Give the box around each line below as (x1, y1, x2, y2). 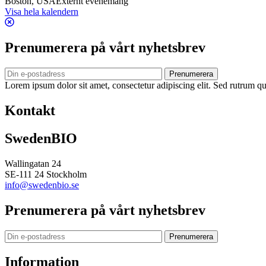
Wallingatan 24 (5, 158, 61, 169)
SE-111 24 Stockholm (5, 169, 87, 179)
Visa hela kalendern (5, 7, 78, 17)
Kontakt (5, 102, 55, 118)
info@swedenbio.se (5, 179, 79, 190)
